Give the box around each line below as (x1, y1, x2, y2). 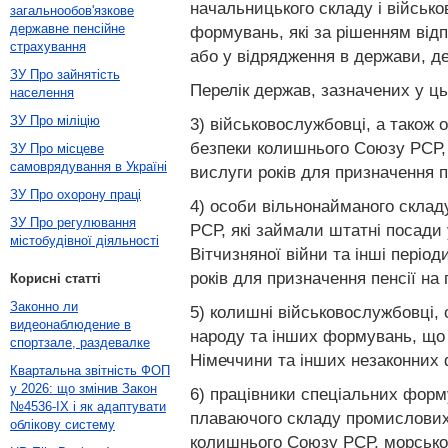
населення (10, 85, 74, 100)
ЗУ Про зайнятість (10, 67, 120, 82)
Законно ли (10, 299, 78, 314)
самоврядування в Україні (10, 159, 167, 174)
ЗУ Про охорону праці (10, 187, 141, 202)
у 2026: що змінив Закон (10, 381, 157, 396)
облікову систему (10, 417, 115, 432)
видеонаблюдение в (10, 317, 131, 332)
